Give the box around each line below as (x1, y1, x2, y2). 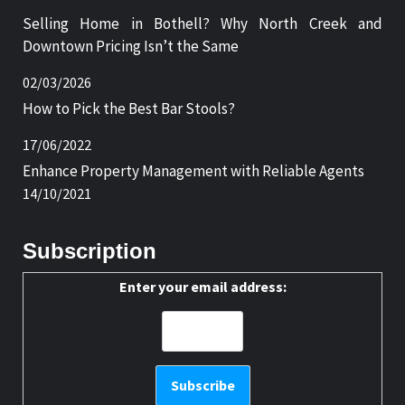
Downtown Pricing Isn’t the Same (23, 35, 239, 56)
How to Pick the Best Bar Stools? (23, 98, 235, 118)
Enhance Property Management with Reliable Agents (23, 160, 364, 181)
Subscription (23, 238, 156, 263)
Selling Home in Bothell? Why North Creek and (23, 13, 382, 33)
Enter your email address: (118, 277, 287, 296)
